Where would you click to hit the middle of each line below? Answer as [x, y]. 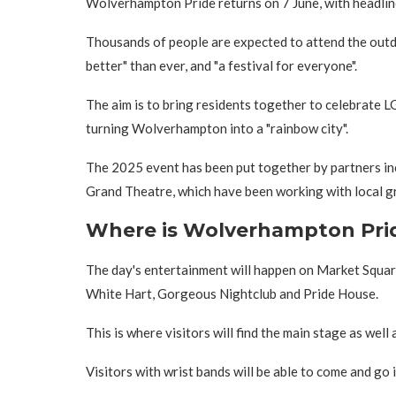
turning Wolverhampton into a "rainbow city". [217, 128]
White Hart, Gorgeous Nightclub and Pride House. [232, 293]
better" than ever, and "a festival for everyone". [221, 65]
